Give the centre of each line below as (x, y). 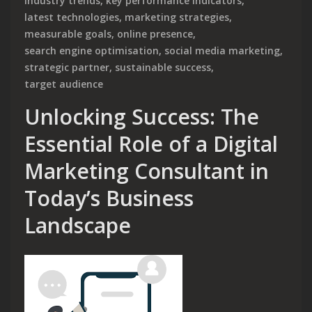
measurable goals (68, 33)
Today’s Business (109, 198)
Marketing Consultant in (147, 171)
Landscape (78, 225)
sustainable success (163, 67)
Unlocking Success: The (142, 116)
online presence (155, 33)
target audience (64, 84)
